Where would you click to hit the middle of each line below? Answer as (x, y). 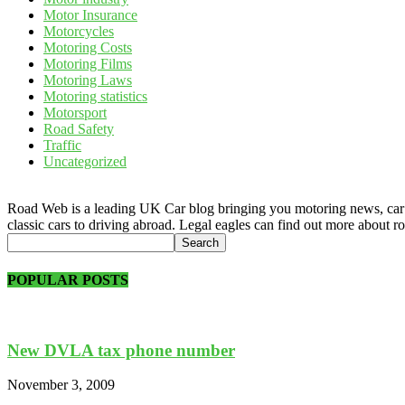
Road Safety (79, 129)
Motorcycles (79, 32)
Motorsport (75, 113)
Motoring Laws (88, 80)
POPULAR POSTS (68, 279)
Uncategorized (85, 162)
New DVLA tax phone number (121, 350)
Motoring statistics (95, 97)
